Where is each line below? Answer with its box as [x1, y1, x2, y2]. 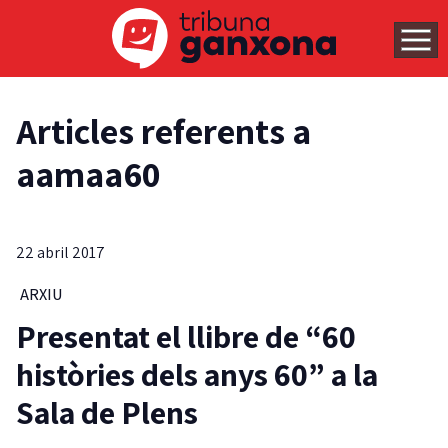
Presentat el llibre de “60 [16, 315, 356, 358]
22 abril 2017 [16, 242, 105, 264]
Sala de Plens [16, 391, 198, 434]
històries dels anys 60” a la [16, 353, 378, 396]
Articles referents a [16, 107, 311, 155]
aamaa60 [16, 150, 160, 198]
